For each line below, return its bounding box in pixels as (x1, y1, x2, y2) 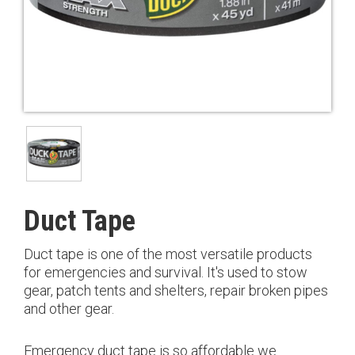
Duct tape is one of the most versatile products (24, 246, 312, 263)
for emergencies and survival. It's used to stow (24, 264, 307, 281)
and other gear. (24, 300, 117, 318)
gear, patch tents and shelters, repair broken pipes (24, 282, 328, 300)
